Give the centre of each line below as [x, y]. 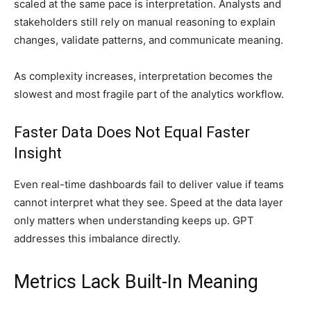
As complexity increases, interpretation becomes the [143, 76]
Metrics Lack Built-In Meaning [136, 282]
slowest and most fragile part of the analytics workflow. [149, 94]
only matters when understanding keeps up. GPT [134, 221]
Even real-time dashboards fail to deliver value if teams [149, 185]
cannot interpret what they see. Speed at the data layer [149, 203]
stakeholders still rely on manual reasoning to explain [145, 22]
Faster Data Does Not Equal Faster [132, 133]
